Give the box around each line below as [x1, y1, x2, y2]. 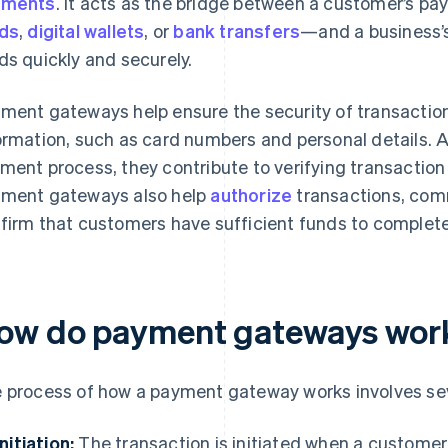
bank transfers [173, 19, 301, 43]
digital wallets [27, 19, 145, 43]
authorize [210, 183, 293, 207]
